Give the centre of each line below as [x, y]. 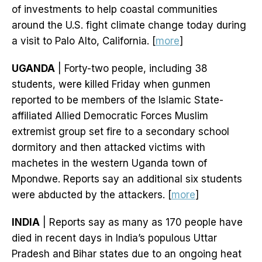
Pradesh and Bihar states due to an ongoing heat [127, 254]
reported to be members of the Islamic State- [118, 100]
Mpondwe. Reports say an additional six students [127, 179]
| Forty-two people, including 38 [131, 69]
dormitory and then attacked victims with [108, 148]
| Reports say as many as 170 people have [141, 223]
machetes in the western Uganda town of [109, 163]
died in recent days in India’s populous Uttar [114, 238]
